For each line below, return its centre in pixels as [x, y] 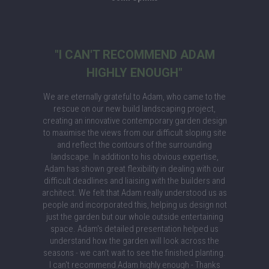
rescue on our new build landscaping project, [134, 109]
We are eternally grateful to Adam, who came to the [134, 97]
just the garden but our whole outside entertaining [134, 217]
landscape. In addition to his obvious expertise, [134, 157]
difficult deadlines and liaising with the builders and [134, 181]
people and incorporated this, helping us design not [134, 205]
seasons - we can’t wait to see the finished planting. [134, 253]
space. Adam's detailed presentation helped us [134, 229]
